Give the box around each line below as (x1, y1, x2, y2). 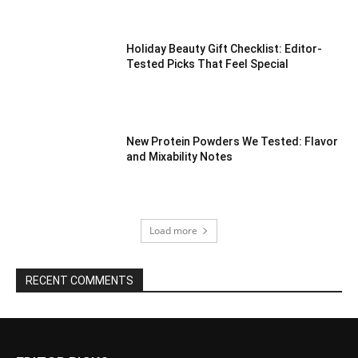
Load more (149, 223, 197, 237)
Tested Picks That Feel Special (126, 58, 289, 71)
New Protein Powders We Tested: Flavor (126, 135, 339, 149)
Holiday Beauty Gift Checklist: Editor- (126, 42, 323, 56)
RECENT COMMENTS (26, 273, 133, 287)
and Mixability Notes (126, 150, 233, 164)
